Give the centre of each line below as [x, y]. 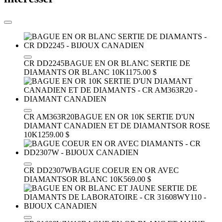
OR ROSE [193, 125]
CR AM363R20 [49, 116]
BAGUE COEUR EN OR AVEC [125, 170]
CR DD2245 [44, 63]
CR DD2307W [48, 170]
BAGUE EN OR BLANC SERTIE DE [127, 63]
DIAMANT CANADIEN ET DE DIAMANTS [100, 125]
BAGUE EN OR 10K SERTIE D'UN [135, 116]
